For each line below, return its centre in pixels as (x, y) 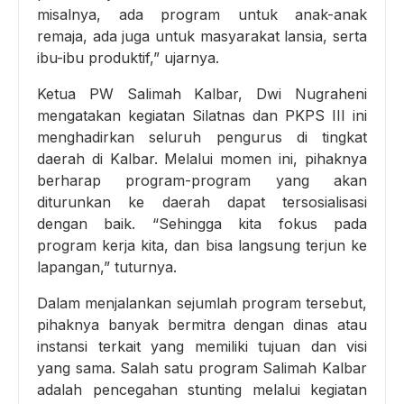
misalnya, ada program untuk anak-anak (202, 14)
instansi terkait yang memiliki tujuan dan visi (202, 346)
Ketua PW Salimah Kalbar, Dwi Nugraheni (202, 93)
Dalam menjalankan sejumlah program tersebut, (202, 303)
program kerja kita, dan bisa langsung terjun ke (202, 245)
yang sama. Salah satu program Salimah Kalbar (202, 367)
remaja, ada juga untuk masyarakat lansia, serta (202, 36)
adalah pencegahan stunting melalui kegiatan (202, 389)
